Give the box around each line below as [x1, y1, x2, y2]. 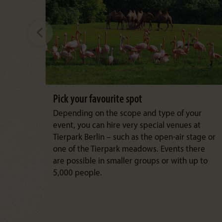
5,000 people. [53, 169, 102, 177]
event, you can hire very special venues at [53, 121, 201, 130]
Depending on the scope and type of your [53, 110, 202, 118]
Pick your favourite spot [53, 94, 142, 106]
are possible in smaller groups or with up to [53, 157, 208, 166]
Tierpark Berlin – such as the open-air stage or [53, 133, 216, 142]
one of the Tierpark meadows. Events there [53, 145, 205, 154]
